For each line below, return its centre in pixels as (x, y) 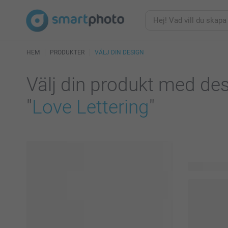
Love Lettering (91, 107)
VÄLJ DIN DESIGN (119, 52)
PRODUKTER (67, 52)
